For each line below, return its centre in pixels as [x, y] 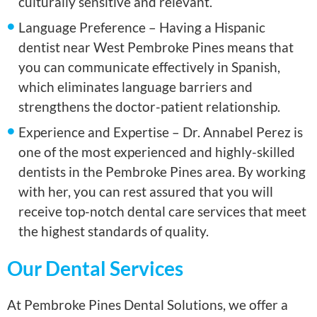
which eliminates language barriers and [136, 87]
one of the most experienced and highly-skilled [157, 152]
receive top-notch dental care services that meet [163, 212]
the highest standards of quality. [114, 231]
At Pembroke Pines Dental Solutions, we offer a [148, 305]
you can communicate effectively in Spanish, [150, 67]
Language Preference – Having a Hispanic [142, 28]
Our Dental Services [95, 269]
